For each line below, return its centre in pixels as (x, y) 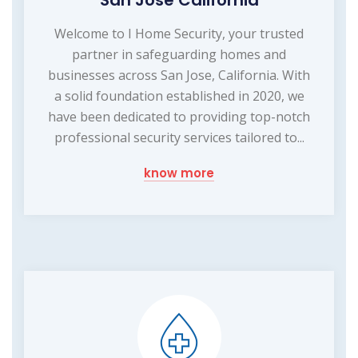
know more (179, 173)
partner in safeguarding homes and (179, 54)
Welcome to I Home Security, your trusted (179, 33)
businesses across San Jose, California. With (179, 75)
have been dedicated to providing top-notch (179, 116)
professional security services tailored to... (179, 137)
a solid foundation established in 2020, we (179, 95)
